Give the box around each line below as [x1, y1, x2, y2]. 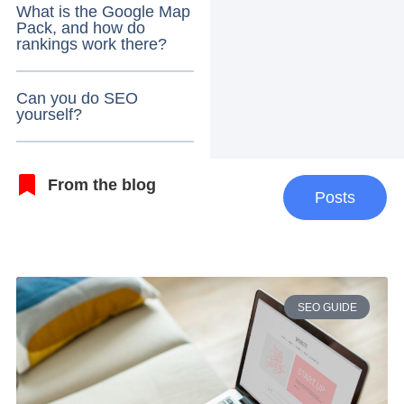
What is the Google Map [15, 2, 190, 21]
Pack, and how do [15, 18, 145, 37]
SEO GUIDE [297, 300, 357, 314]
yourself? [15, 105, 82, 124]
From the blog [47, 175, 156, 194]
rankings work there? [15, 34, 167, 53]
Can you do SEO [15, 88, 138, 107]
